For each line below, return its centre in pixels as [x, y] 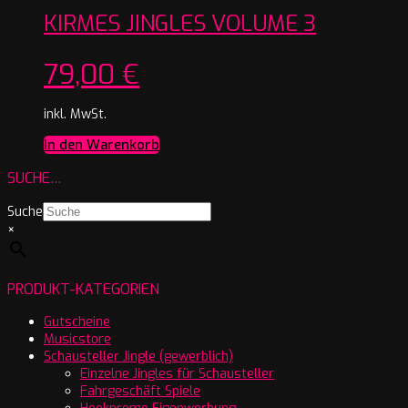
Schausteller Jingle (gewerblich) [138, 356]
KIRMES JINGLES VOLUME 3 [180, 23]
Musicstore [77, 339]
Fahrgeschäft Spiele [140, 391]
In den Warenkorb [102, 144]
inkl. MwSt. [75, 114]
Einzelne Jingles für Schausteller [177, 373]
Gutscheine [77, 321]
